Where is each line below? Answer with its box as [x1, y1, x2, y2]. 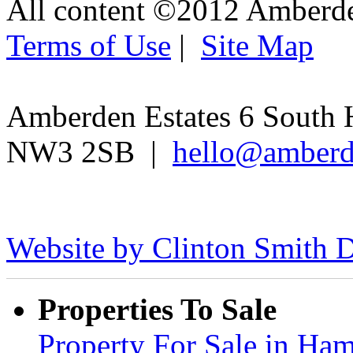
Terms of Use [6, 28, 171, 62]
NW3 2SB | [6, 134, 173, 169]
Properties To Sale [38, 292, 277, 326]
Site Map [201, 28, 314, 62]
